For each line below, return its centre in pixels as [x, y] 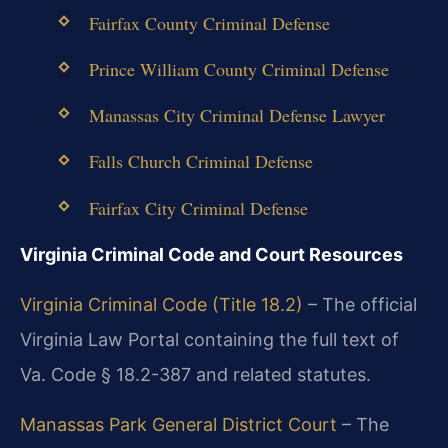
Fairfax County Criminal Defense [209, 22]
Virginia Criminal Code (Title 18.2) [161, 304]
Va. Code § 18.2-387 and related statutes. [195, 374]
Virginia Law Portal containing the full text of [209, 339]
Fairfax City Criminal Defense [198, 207]
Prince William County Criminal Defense [238, 69]
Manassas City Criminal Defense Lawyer [236, 115]
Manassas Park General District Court [178, 424]
